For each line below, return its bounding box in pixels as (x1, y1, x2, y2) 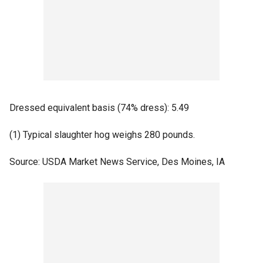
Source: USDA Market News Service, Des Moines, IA (9, 156, 225, 167)
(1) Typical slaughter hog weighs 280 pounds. (9, 129, 195, 140)
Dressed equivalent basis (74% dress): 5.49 (9, 102, 189, 113)
